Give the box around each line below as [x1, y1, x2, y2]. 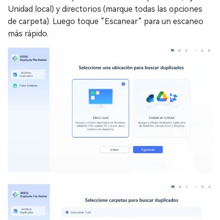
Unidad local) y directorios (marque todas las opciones [8, 4, 202, 14]
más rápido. [8, 29, 48, 38]
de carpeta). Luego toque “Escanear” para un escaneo [8, 17, 203, 26]
